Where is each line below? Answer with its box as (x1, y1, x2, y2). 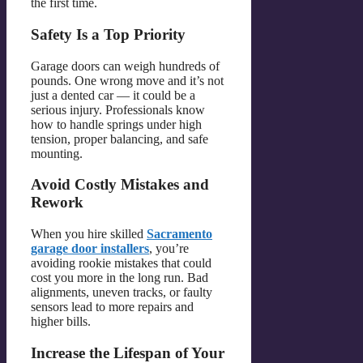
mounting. (31, 146, 83, 160)
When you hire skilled (31, 227, 147, 241)
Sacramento (147, 227, 212, 241)
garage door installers (31, 241, 149, 256)
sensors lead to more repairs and (31, 300, 194, 314)
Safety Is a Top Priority (31, 25, 186, 43)
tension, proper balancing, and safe (31, 131, 208, 146)
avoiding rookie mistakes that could (31, 256, 211, 271)
